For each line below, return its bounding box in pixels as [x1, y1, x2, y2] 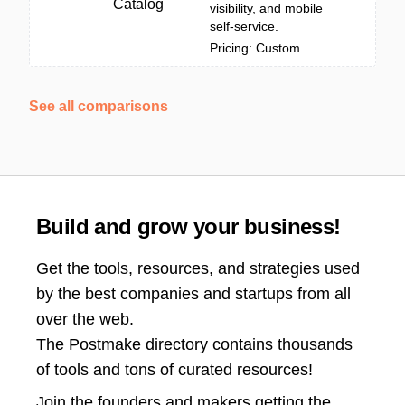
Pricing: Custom [210, 41, 300, 55]
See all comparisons [29, 99, 168, 114]
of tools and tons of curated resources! [36, 361, 313, 379]
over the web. [36, 310, 134, 328]
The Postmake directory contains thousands [36, 335, 353, 353]
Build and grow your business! [36, 214, 341, 239]
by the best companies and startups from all [36, 285, 351, 303]
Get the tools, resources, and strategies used [36, 259, 360, 278]
